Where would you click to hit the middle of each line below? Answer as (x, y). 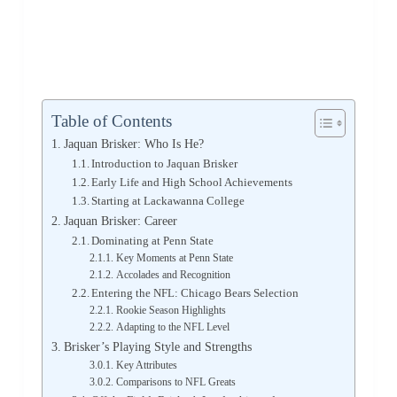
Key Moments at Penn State (174, 259)
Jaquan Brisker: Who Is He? (133, 144)
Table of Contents (111, 121)
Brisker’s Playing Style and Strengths (157, 347)
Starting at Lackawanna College (168, 201)
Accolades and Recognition (173, 276)
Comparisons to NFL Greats (175, 383)
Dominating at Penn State (153, 241)
